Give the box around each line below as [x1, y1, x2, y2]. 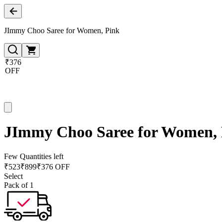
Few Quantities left [4, 152, 63, 161]
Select [4, 171, 23, 180]
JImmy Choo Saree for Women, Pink [4, 26, 119, 35]
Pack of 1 [4, 180, 34, 189]
